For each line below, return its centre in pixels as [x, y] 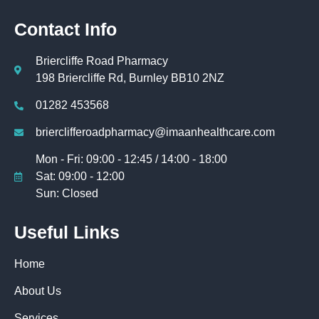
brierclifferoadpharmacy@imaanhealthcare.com [156, 132]
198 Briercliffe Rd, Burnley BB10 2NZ [130, 78]
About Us [38, 291]
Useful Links [67, 232]
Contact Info [66, 30]
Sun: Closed [67, 194]
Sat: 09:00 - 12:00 [80, 177]
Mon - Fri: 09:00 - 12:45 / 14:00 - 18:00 [132, 159]
